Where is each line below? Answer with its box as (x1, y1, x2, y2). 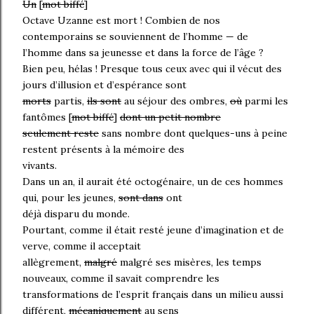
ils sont (87, 94, 121, 107)
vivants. (22, 158, 57, 172)
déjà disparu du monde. (22, 207, 130, 220)
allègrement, (22, 255, 84, 268)
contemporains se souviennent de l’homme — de (22, 29, 248, 43)
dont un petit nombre (120, 110, 221, 123)
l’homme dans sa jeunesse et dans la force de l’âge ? (22, 46, 264, 59)
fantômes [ (22, 110, 71, 123)
